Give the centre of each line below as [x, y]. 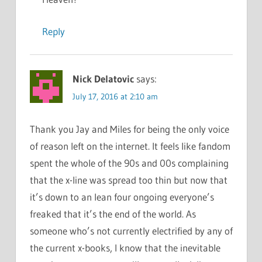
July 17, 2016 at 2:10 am [115, 96]
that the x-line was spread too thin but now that [128, 180]
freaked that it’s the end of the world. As [113, 213]
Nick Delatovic [103, 78]
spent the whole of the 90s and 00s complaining [129, 163]
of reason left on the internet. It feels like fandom [130, 146]
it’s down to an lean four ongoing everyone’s [122, 196]
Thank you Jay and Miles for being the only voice [129, 129]
